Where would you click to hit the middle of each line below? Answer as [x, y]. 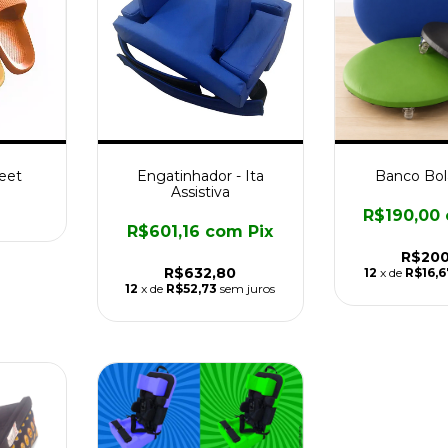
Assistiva [200, 191]
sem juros [248, 288]
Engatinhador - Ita [200, 175]
